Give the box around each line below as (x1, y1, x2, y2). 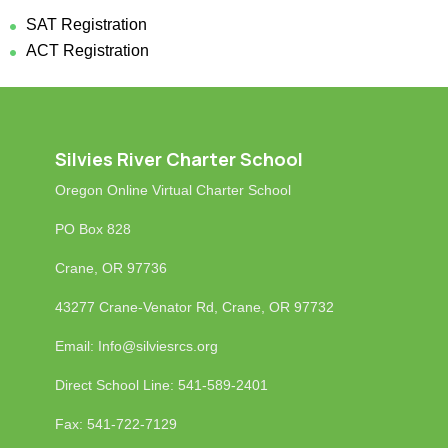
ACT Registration (26, 42, 149, 59)
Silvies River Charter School (54, 147, 303, 172)
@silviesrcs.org (121, 338, 218, 355)
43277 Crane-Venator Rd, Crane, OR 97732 (54, 299, 338, 316)
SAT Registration (26, 16, 147, 33)
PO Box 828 (54, 221, 131, 238)
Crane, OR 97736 (54, 260, 167, 277)
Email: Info (54, 338, 122, 355)
